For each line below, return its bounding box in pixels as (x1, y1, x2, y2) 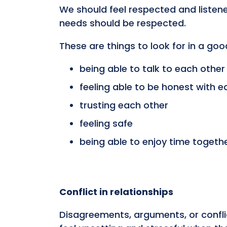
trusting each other (80, 99, 168, 112)
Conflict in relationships (59, 185, 173, 199)
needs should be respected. (59, 17, 186, 30)
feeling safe (80, 117, 133, 130)
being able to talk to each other (80, 62, 225, 75)
